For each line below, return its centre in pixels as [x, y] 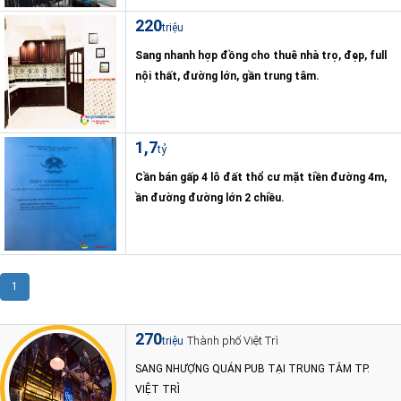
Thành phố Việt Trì [233, 341]
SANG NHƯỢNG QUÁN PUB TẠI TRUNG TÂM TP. [252, 369]
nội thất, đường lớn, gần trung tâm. [227, 76]
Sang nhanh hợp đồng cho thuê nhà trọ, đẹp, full [261, 55]
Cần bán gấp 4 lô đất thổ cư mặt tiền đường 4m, [261, 177]
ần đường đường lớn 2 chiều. [210, 198]
